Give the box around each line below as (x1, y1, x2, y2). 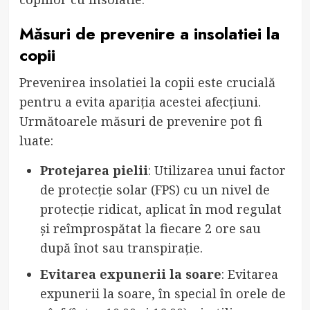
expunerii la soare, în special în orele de (39, 284, 286, 302)
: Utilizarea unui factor (147, 161, 286, 179)
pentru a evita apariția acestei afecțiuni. (19, 93, 261, 110)
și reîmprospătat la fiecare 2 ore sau (39, 219, 261, 237)
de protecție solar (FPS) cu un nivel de (39, 181, 270, 198)
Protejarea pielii (39, 161, 148, 179)
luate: (19, 131, 53, 149)
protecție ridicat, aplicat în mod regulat (39, 200, 282, 217)
